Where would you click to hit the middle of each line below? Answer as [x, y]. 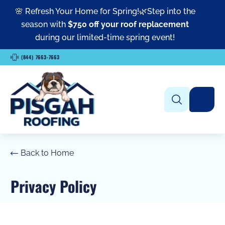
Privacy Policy [53, 186]
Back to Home [47, 153]
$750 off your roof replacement [128, 24]
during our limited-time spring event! [105, 37]
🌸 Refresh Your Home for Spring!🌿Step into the [105, 11]
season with [44, 24]
